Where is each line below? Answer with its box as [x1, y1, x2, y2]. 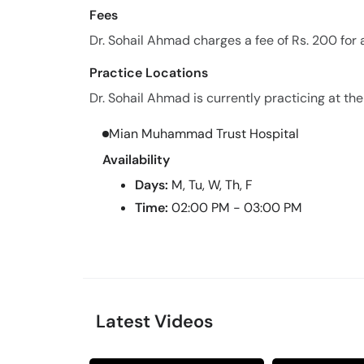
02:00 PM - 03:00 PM [171, 199, 302, 216]
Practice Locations [89, 64, 208, 81]
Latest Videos [96, 310, 213, 333]
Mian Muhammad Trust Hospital [109, 125, 299, 142]
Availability [102, 151, 170, 168]
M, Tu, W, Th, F [171, 176, 253, 193]
